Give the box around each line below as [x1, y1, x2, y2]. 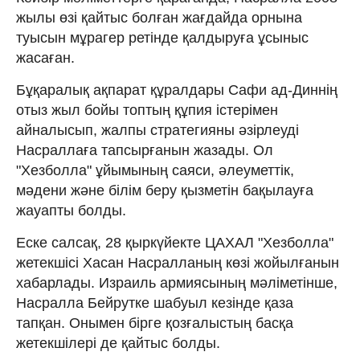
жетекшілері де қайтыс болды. [16, 334, 220, 351]
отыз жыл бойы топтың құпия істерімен [16, 101, 278, 118]
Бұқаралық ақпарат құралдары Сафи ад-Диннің [16, 81, 337, 98]
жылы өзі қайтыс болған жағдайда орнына [16, 9, 302, 26]
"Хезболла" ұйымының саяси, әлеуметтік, [16, 162, 294, 178]
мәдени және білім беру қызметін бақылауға [16, 182, 313, 198]
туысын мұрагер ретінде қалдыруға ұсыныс [16, 29, 309, 46]
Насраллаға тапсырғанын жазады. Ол [16, 141, 273, 158]
